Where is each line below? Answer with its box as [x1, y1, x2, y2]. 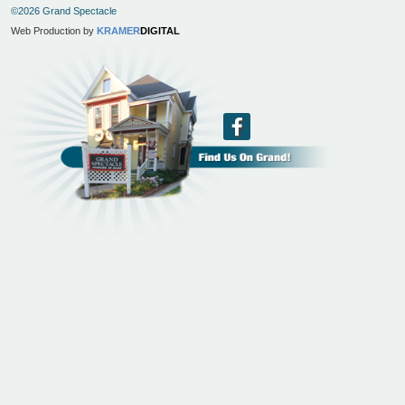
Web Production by [11, 25, 97, 36]
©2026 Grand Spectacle [11, 5, 117, 16]
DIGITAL [140, 25, 180, 36]
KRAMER [97, 25, 140, 36]
